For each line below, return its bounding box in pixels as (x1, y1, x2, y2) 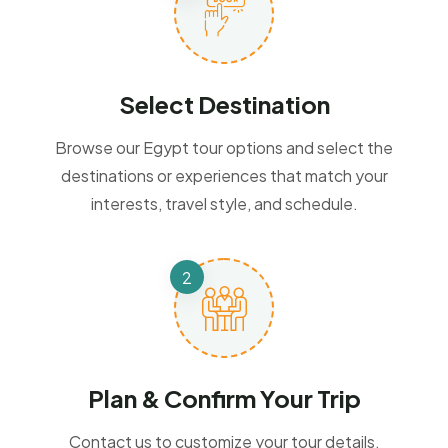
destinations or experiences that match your (60, 165, 388, 187)
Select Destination (118, 89, 330, 120)
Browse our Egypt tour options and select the (55, 137, 393, 159)
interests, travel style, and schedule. (90, 193, 358, 215)
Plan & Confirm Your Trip (87, 383, 361, 414)
